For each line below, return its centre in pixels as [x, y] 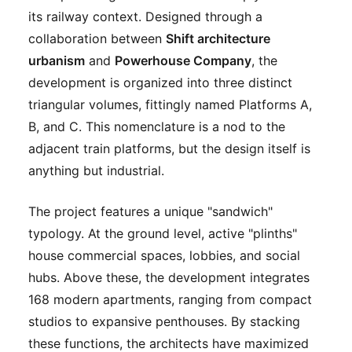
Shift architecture [218, 38]
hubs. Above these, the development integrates [169, 277]
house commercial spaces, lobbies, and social [164, 255]
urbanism [57, 60]
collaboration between [97, 38]
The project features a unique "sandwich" [150, 211]
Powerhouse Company [183, 60]
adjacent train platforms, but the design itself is [169, 148]
